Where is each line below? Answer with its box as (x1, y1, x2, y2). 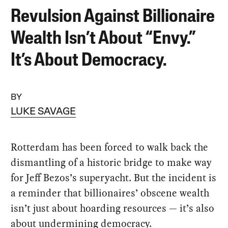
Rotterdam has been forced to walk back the (11, 139, 209, 154)
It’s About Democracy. (11, 51, 167, 70)
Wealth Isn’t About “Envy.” (11, 30, 195, 48)
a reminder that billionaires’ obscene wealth (11, 185, 210, 200)
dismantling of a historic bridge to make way (11, 155, 212, 169)
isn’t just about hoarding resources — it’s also (11, 201, 215, 215)
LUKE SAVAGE (11, 106, 76, 117)
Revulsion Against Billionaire (11, 8, 215, 26)
